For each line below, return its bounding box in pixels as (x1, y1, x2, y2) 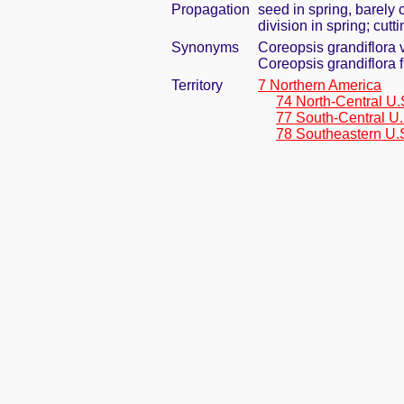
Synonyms (171, 40, 239, 55)
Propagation (171, 2, 250, 17)
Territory (171, 78, 223, 93)
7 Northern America (258, 78, 381, 93)
